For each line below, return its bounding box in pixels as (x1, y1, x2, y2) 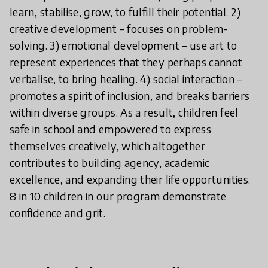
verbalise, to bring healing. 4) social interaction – (10, 71, 242, 86)
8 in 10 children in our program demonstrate (10, 188, 227, 203)
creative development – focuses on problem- (10, 21, 229, 35)
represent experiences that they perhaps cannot (10, 54, 243, 69)
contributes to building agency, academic (10, 155, 210, 169)
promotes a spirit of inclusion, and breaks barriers (10, 88, 250, 102)
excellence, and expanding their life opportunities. (10, 172, 251, 186)
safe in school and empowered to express (10, 121, 212, 136)
